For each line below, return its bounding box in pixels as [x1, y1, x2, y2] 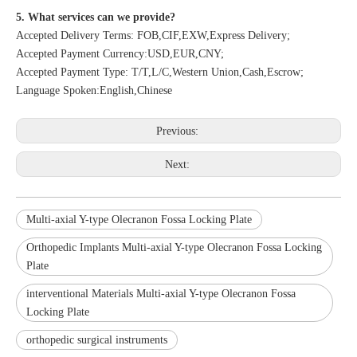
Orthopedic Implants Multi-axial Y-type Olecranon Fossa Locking [26, 241, 322, 253]
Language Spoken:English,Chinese [16, 84, 172, 96]
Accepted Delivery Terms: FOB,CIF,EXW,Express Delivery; [16, 29, 290, 41]
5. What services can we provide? [16, 10, 175, 23]
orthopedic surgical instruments [26, 333, 167, 346]
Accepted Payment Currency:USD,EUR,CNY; [16, 47, 224, 60]
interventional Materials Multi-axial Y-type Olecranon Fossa [26, 287, 296, 300]
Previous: [155, 124, 202, 137]
